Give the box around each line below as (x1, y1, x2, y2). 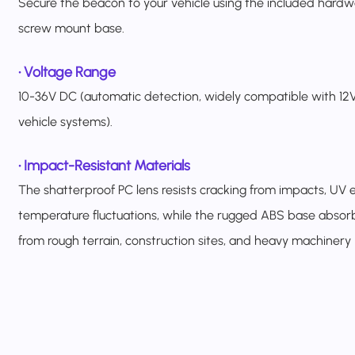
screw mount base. (18, 20, 125, 36)
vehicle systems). (18, 113, 113, 129)
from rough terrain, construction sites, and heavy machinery (18, 232, 352, 248)
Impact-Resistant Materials (24, 156, 191, 174)
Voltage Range (24, 63, 116, 81)
